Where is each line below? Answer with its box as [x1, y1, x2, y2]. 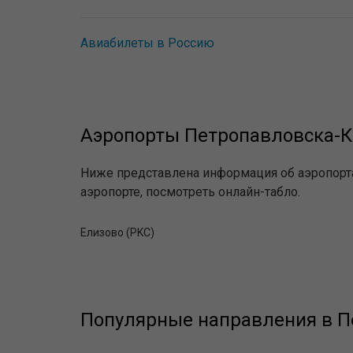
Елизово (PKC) [80, 226, 154, 239]
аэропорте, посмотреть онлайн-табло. [80, 184, 300, 199]
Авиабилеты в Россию [80, 35, 214, 50]
